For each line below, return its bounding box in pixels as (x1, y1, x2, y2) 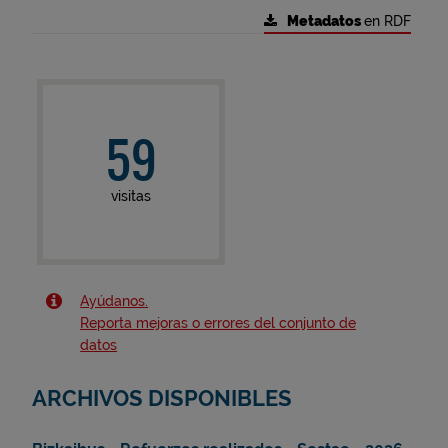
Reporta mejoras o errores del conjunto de (80, 315, 357, 331)
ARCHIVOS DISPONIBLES (32, 386, 292, 411)
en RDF (363, 12, 411, 29)
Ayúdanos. (80, 293, 149, 309)
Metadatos (286, 12, 364, 30)
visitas (110, 188, 151, 204)
